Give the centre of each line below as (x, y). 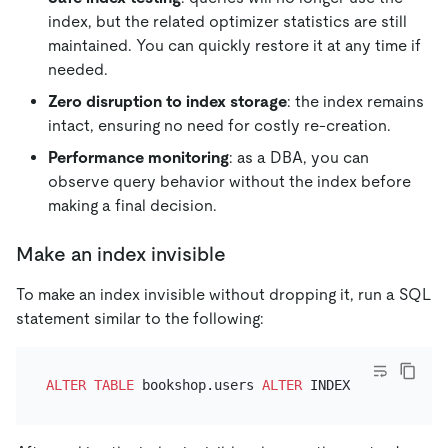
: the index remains (355, 101)
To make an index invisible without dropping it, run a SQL (223, 294)
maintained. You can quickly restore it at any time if (234, 45)
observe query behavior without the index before (229, 181)
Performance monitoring (138, 157)
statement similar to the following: (140, 318)
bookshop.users (197, 385)
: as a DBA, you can (299, 157)
